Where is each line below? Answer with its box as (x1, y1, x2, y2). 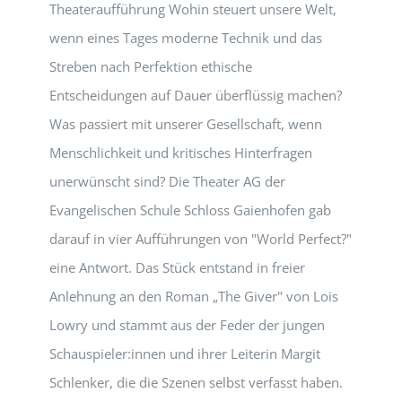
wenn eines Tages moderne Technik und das (49, 29, 322, 47)
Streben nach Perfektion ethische (49, 57, 252, 75)
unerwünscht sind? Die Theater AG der (49, 172, 285, 190)
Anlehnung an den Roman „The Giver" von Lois (49, 287, 338, 305)
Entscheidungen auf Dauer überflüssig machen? (49, 86, 342, 104)
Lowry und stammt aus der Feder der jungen (49, 316, 325, 334)
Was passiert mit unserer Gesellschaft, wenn (49, 115, 322, 133)
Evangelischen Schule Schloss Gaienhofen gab (49, 201, 331, 219)
